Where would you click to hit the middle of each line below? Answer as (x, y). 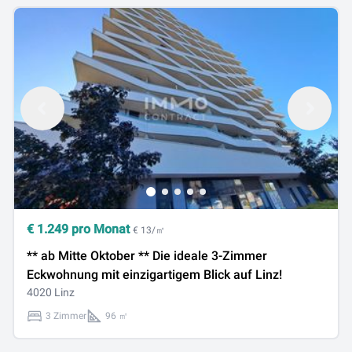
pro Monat (101, 229)
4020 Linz (51, 292)
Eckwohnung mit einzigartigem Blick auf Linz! (154, 275)
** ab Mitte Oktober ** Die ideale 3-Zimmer (147, 256)
